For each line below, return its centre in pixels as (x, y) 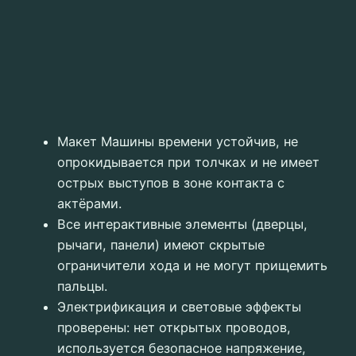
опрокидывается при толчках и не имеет (188, 163)
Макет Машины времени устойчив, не (178, 142)
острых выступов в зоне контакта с (171, 183)
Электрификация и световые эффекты (179, 307)
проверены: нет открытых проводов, (174, 328)
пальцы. (82, 286)
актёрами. (89, 204)
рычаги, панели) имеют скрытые (161, 245)
